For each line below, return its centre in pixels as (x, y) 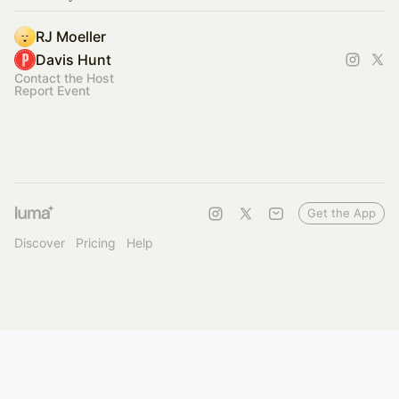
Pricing (96, 243)
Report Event (52, 90)
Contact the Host (64, 78)
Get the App (342, 213)
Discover (40, 243)
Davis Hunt (73, 60)
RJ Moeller (71, 37)
